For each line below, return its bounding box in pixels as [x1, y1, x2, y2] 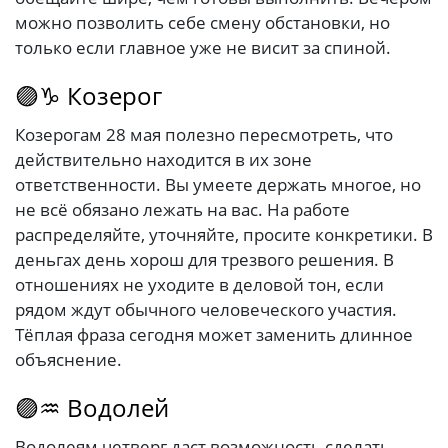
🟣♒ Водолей [15, 391, 169, 425]
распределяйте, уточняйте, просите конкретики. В [15, 223, 433, 247]
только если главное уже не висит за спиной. [15, 35, 391, 59]
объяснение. [15, 348, 122, 372]
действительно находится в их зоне [15, 148, 312, 172]
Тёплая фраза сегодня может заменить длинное [15, 323, 413, 347]
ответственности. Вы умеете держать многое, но [15, 173, 421, 197]
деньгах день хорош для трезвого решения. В [15, 248, 394, 272]
